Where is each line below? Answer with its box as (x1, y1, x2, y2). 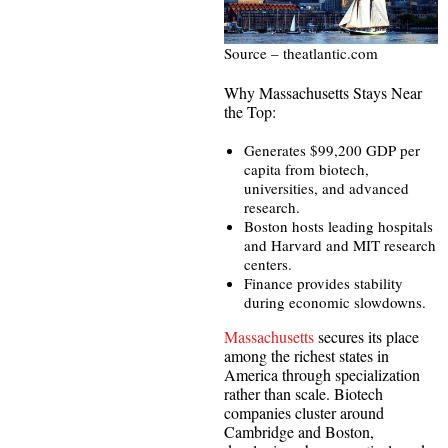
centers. (244, 254, 292, 275)
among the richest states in (224, 345, 389, 367)
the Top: (224, 101, 276, 123)
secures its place (314, 326, 419, 348)
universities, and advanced (244, 178, 409, 199)
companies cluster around (224, 402, 384, 424)
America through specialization (224, 364, 420, 386)
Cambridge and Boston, (224, 421, 374, 443)
